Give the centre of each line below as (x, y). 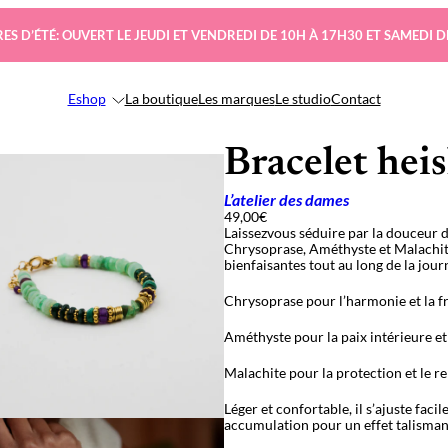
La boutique (161, 98)
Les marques (236, 98)
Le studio (302, 98)
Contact (355, 98)
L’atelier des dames (286, 199)
